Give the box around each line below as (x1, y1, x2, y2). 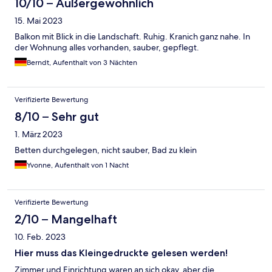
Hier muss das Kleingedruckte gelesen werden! (15, 247, 228, 259)
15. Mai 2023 (15, 15, 63, 27)
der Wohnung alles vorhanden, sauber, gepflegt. (15, 42, 199, 53)
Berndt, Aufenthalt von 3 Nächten (27, 58, 137, 68)
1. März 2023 (15, 129, 63, 140)
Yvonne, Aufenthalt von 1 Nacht (27, 160, 129, 171)
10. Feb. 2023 (15, 231, 66, 243)
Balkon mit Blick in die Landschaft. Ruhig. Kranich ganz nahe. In (15, 31, 250, 42)
